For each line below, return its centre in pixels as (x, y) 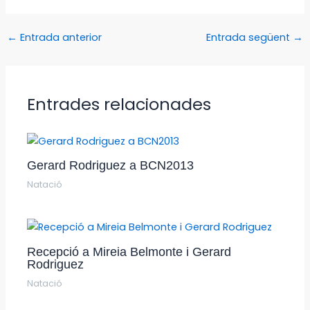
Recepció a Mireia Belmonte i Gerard (129, 251)
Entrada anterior (59, 38)
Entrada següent (250, 38)
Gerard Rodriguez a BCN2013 (111, 165)
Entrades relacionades (119, 104)
